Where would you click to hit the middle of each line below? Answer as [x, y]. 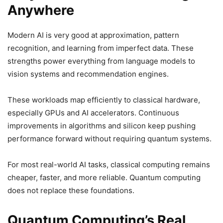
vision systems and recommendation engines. [88, 74]
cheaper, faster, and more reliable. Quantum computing [104, 177]
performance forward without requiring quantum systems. [110, 139]
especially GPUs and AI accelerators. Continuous [93, 113]
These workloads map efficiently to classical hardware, [104, 100]
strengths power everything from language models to [101, 61]
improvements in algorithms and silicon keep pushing [102, 126]
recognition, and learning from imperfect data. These [101, 48]
